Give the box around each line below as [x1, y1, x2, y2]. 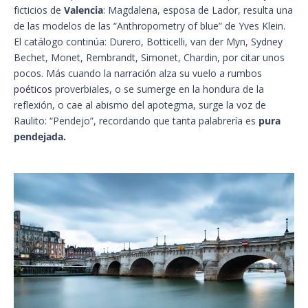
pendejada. [14, 129, 66, 143]
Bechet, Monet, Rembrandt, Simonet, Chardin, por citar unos [14, 50, 285, 64]
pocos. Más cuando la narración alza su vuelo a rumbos [14, 66, 262, 80]
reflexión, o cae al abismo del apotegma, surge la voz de [14, 98, 266, 111]
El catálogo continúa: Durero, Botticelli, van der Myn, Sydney [14, 34, 283, 48]
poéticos [14, 82, 52, 96]
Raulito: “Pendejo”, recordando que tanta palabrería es [14, 113, 258, 127]
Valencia [64, 3, 103, 16]
